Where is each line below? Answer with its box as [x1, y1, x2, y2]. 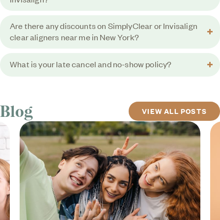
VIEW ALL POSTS [142, 106, 207, 116]
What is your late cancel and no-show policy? [10, 58, 172, 70]
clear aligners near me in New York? [10, 31, 139, 42]
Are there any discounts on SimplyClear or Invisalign [10, 20, 197, 31]
